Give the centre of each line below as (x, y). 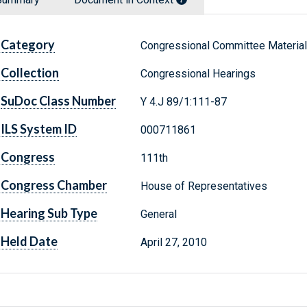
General (158, 214)
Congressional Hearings (198, 74)
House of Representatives (204, 186)
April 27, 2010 (173, 243)
